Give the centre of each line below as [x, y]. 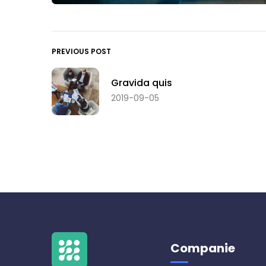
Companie [203, 248]
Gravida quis [142, 83]
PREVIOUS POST [81, 51]
